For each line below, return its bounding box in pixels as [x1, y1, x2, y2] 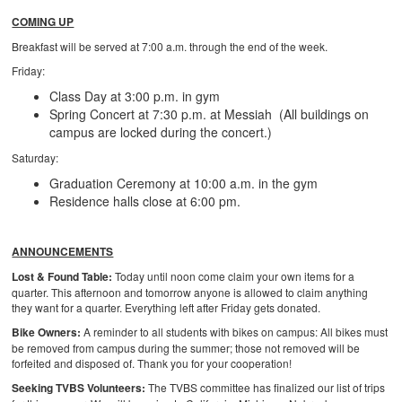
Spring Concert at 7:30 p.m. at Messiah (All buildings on [49, 105, 370, 124]
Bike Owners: [12, 324, 84, 341]
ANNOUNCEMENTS [12, 243, 114, 260]
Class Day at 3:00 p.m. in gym [49, 87, 221, 106]
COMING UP [12, 13, 74, 31]
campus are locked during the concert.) [49, 123, 273, 142]
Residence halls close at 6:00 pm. [49, 192, 241, 211]
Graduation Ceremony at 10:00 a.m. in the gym [49, 174, 319, 193]
